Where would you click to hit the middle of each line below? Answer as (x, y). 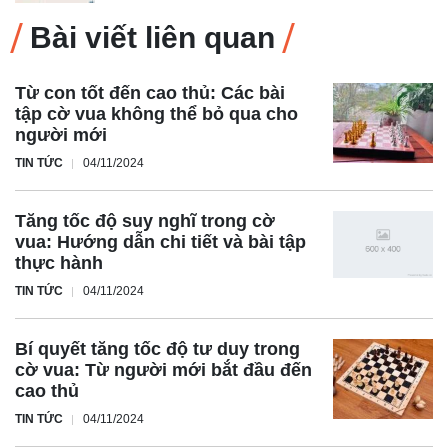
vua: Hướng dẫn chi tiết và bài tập (160, 241)
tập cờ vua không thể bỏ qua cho (156, 113)
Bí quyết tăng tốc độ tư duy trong (157, 348)
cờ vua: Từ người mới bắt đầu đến (163, 369)
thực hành (59, 262)
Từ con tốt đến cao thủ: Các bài (150, 92)
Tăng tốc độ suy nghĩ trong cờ (145, 220)
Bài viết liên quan (152, 37)
